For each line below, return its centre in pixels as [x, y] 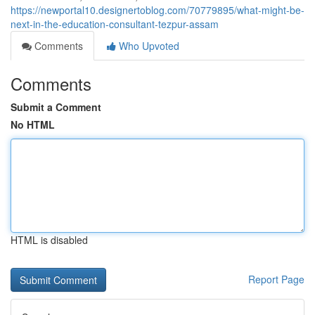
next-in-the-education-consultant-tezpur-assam [115, 24]
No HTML [33, 124]
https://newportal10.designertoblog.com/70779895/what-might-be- [157, 10]
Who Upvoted [148, 46]
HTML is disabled [49, 240]
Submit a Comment [56, 107]
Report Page [276, 279]
